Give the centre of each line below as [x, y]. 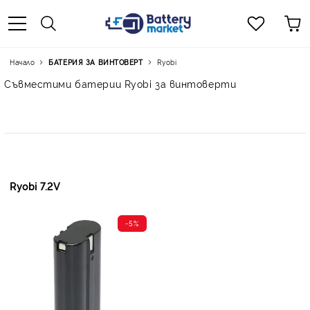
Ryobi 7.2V [35, 186]
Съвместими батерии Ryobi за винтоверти [120, 83]
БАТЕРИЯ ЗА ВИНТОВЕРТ [96, 62]
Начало [22, 62]
